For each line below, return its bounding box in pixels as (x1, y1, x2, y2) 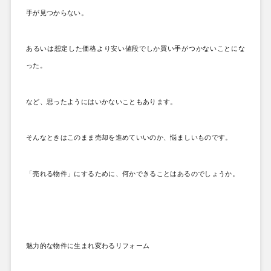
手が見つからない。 (25, 8, 88, 16)
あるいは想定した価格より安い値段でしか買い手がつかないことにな (25, 45, 246, 52)
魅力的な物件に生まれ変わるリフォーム (25, 241, 150, 249)
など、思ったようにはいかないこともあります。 (25, 97, 177, 105)
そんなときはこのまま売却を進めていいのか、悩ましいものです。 (25, 134, 232, 141)
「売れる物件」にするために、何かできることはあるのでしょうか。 (25, 169, 240, 177)
